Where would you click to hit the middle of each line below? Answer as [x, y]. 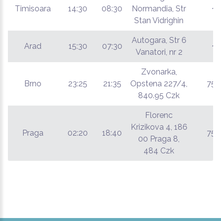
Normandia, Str [159, 9]
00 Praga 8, [159, 139]
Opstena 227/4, [159, 84]
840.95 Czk [159, 95]
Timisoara [33, 9]
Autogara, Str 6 [159, 40]
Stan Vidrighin [159, 20]
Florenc [159, 115]
